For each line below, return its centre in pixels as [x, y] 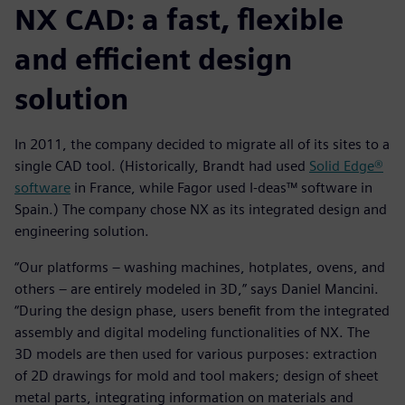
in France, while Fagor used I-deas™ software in [221, 188]
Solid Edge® [346, 166]
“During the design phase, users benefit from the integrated [202, 311]
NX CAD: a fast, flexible [179, 20]
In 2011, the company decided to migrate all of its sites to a [202, 145]
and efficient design [153, 60]
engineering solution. [82, 231]
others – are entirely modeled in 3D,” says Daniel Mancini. [197, 289]
